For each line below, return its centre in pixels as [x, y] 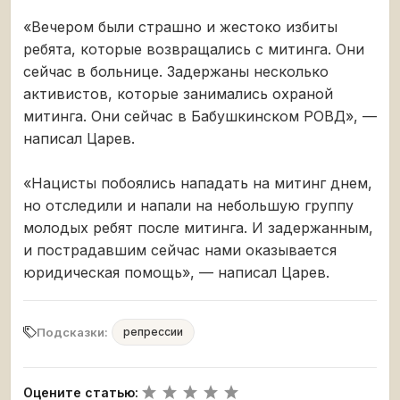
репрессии [153, 332]
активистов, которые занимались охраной [178, 94]
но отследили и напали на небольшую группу [188, 206]
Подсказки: [72, 333]
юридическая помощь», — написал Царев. [176, 273]
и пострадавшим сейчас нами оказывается [180, 250]
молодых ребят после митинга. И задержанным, [198, 228]
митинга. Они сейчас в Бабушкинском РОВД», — [200, 117]
